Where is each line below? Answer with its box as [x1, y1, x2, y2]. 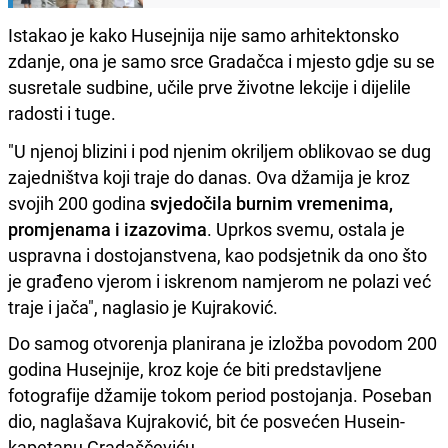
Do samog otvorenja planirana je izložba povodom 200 [8, 330, 437, 355]
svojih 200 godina [8, 190, 146, 215]
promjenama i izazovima [8, 216, 207, 241]
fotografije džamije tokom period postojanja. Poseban [8, 382, 432, 407]
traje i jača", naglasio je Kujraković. [8, 294, 278, 319]
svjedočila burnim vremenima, [146, 190, 393, 215]
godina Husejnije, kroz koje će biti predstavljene [8, 356, 382, 381]
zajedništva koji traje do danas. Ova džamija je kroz [8, 164, 410, 189]
